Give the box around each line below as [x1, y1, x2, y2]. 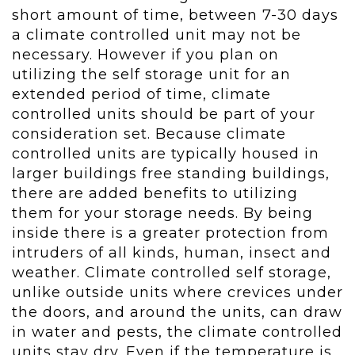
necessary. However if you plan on [12, 46, 279, 64]
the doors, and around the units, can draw [12, 303, 342, 322]
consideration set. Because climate [12, 125, 286, 143]
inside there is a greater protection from [12, 224, 329, 242]
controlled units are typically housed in [12, 145, 319, 163]
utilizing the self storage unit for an [12, 66, 291, 84]
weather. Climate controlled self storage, [12, 264, 331, 282]
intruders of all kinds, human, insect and [12, 244, 331, 262]
